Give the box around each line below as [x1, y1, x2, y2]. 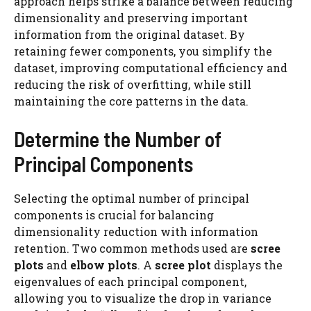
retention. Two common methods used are [14, 241, 251, 255]
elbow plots [70, 258, 137, 272]
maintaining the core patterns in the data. [14, 94, 249, 108]
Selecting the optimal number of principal [14, 191, 249, 205]
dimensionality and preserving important [14, 10, 248, 25]
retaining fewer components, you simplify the [14, 44, 272, 58]
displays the [211, 258, 283, 272]
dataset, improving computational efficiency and [14, 60, 287, 75]
